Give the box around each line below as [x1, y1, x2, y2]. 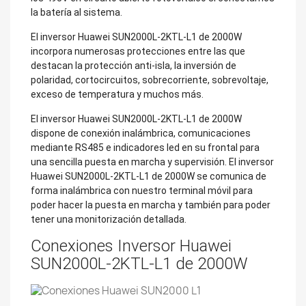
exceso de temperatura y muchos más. [31, 88, 204, 100]
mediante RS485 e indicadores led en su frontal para [31, 141, 260, 153]
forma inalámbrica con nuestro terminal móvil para [31, 184, 253, 196]
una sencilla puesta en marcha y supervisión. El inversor [31, 156, 274, 167]
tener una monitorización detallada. [31, 213, 186, 225]
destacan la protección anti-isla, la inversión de [31, 59, 236, 71]
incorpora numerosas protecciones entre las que [31, 45, 245, 57]
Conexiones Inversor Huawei [31, 236, 232, 255]
